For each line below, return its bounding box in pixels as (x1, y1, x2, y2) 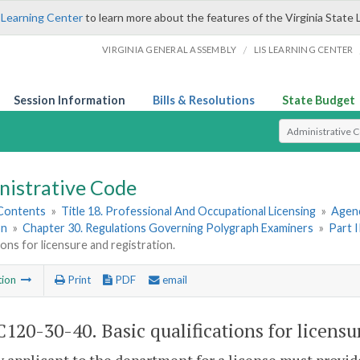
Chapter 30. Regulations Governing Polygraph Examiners (22, 221, 314, 235)
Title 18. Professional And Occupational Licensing (61, 204, 317, 219)
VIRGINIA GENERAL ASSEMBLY (102, 44, 237, 55)
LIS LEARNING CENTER (253, 44, 354, 55)
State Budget (282, 93, 355, 107)
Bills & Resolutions (153, 93, 255, 107)
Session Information (14, 93, 125, 107)
